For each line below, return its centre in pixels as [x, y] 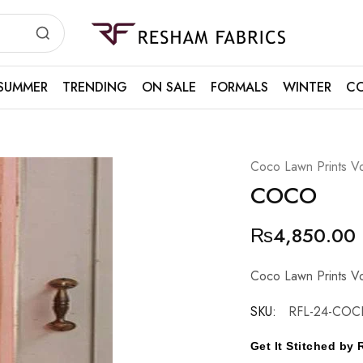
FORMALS [239, 87]
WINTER [307, 87]
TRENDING [94, 87]
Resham [109, 38]
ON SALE [169, 87]
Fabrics [107, 51]
